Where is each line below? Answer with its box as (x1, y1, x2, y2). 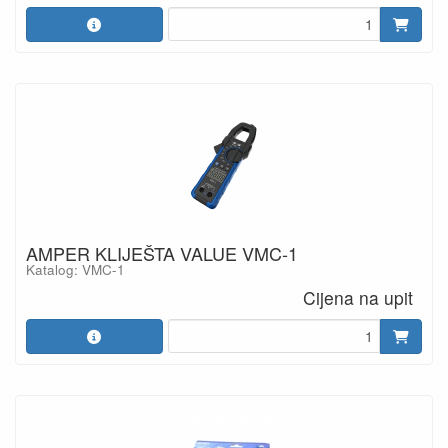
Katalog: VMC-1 (26, 260, 125, 279)
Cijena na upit (303, 284, 414, 310)
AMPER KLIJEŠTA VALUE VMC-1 (26, 240, 298, 266)
